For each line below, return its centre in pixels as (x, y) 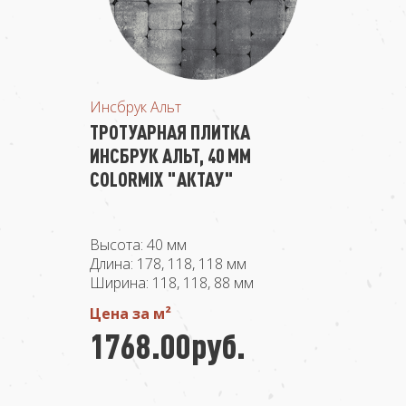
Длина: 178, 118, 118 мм (168, 264)
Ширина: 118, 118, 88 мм (172, 283)
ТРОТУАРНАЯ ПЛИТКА (170, 132)
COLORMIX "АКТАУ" (162, 179)
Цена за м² (130, 314)
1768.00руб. (168, 345)
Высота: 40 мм (138, 245)
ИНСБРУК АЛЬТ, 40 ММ (170, 155)
